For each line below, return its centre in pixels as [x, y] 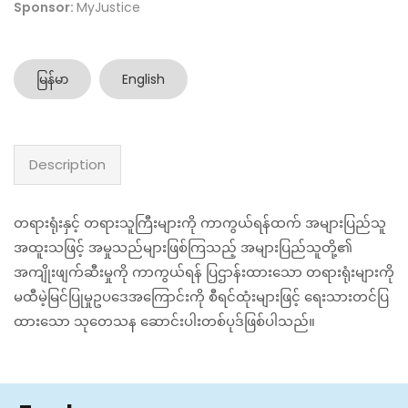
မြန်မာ [52, 80]
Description [67, 165]
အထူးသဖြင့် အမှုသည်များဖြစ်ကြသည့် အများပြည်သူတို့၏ [183, 248]
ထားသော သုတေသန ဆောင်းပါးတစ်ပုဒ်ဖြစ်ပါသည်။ [164, 321]
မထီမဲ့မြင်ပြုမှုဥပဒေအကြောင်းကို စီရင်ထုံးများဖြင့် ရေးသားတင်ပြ [201, 297]
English [143, 80]
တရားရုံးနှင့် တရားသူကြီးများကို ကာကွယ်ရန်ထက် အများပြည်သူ [200, 223]
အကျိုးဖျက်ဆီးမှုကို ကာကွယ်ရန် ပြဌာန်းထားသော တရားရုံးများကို [204, 272]
